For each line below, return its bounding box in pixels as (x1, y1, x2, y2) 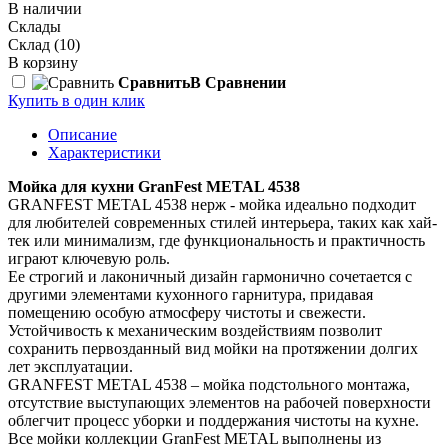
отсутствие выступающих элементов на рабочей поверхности (8, 393, 431, 411)
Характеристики (48, 143, 161, 161)
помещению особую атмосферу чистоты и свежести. (8, 303, 366, 321)
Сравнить (118, 73, 190, 91)
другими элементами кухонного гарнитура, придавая (8, 285, 373, 303)
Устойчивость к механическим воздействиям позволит (8, 321, 382, 339)
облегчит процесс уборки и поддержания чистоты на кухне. (8, 411, 419, 429)
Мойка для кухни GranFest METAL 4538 (8, 177, 300, 195)
